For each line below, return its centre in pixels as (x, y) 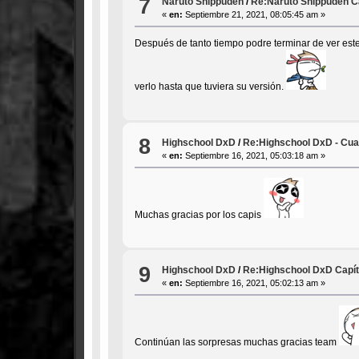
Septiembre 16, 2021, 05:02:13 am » (254, 283)
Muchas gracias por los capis (199, 214)
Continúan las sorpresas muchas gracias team (236, 343)
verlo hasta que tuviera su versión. (210, 87)
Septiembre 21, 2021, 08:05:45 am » (254, 15)
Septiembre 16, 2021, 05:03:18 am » (254, 155)
